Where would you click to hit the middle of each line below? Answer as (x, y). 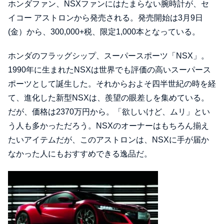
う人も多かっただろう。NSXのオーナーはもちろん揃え (108, 126)
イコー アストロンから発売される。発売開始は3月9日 (105, 18)
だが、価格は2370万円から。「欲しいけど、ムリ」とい (109, 112)
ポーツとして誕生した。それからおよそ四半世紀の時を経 (112, 84)
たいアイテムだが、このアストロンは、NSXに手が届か (108, 140)
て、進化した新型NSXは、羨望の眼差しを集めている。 (108, 98)
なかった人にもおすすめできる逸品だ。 (80, 154)
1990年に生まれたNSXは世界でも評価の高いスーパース (109, 70)
